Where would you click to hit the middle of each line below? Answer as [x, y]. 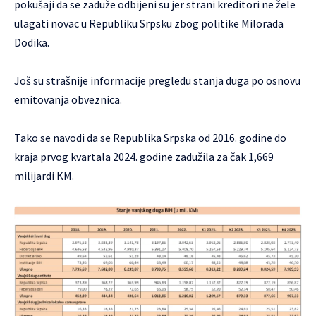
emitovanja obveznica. [68, 100]
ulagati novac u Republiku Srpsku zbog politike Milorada [149, 24]
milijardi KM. [44, 176]
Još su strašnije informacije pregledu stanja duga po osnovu [157, 81]
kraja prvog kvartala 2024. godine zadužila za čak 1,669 [144, 157]
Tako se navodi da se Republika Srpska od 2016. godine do [150, 138]
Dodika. [32, 43]
